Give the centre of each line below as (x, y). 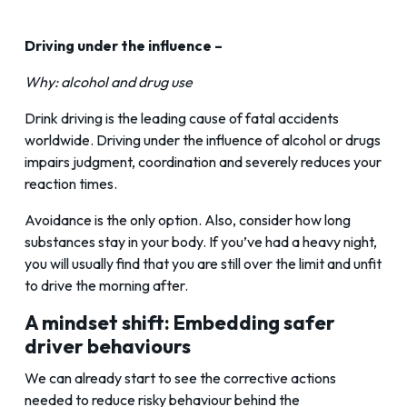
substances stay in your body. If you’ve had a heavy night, (201, 242)
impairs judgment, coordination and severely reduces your (203, 162)
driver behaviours (108, 347)
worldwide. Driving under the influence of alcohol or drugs (203, 140)
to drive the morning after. (106, 286)
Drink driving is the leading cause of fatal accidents (182, 119)
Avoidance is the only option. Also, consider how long (188, 220)
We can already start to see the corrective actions (180, 378)
